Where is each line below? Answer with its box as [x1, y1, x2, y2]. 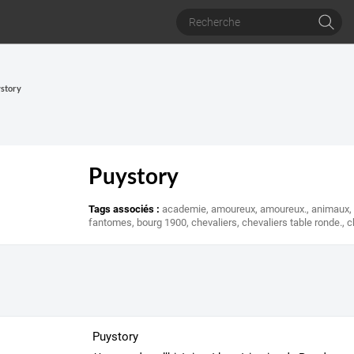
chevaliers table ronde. [242, 217, 343, 229]
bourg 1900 [137, 217, 187, 229]
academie [162, 203, 207, 216]
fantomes [88, 217, 133, 229]
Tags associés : [88, 203, 160, 216]
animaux [311, 203, 350, 216]
